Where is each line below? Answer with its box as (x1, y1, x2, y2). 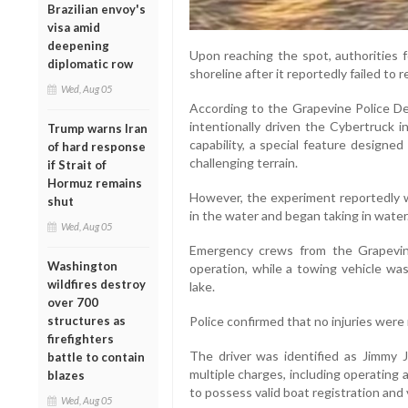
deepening (47, 37, 109, 53)
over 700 (47, 294, 98, 310)
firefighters (47, 331, 114, 346)
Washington (47, 258, 117, 273)
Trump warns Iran (47, 120, 148, 136)
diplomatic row (47, 56, 133, 71)
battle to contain (47, 349, 145, 364)
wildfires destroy (47, 276, 146, 291)
